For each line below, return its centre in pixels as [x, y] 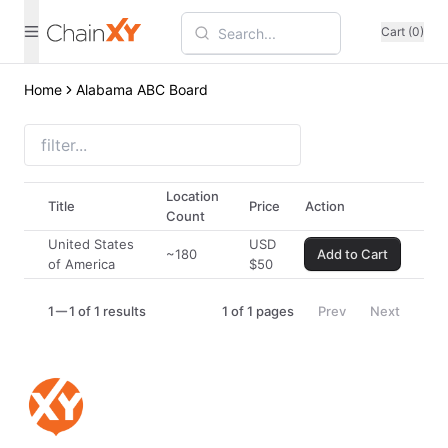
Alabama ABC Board [142, 89]
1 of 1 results [107, 311]
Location [192, 196]
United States [91, 244]
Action [325, 206]
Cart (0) [402, 31]
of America [81, 264]
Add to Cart [352, 254]
